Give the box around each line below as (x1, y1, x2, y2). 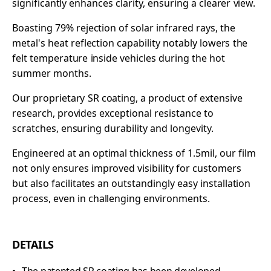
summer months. (12, 66, 91, 80)
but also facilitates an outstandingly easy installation (12, 176, 251, 190)
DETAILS (12, 237, 54, 252)
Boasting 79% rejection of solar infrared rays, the (12, 21, 235, 34)
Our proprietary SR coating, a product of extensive (12, 91, 243, 105)
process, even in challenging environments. (12, 191, 210, 205)
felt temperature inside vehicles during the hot (12, 51, 225, 65)
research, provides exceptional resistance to (12, 106, 214, 120)
